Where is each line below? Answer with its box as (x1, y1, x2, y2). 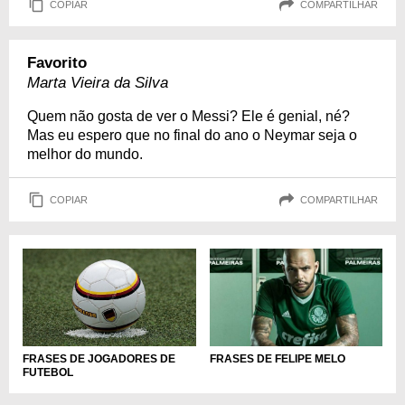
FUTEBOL (23, 365, 73, 379)
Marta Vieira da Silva (27, 74, 168, 92)
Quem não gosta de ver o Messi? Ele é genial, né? (27, 108, 350, 125)
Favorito (27, 54, 87, 72)
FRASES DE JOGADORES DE (23, 352, 175, 365)
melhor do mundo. (27, 146, 143, 163)
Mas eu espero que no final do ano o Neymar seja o (27, 127, 357, 144)
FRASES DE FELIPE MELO (209, 352, 345, 365)
